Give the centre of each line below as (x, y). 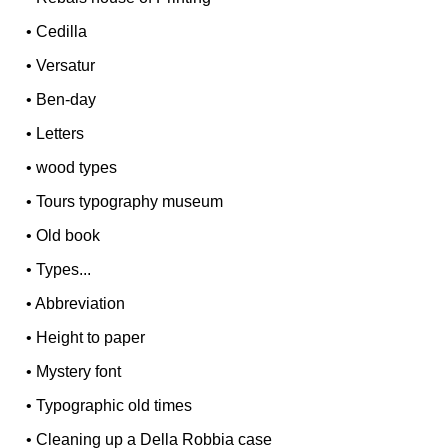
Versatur (66, 65)
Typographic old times (114, 405)
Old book (68, 235)
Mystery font (79, 371)
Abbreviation (80, 303)
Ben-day (66, 99)
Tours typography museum (130, 201)
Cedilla (62, 31)
